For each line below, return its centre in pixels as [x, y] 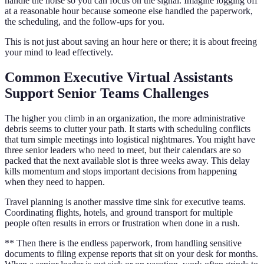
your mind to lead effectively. [59, 52]
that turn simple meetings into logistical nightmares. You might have [130, 139]
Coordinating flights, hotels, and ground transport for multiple [119, 212]
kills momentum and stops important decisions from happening [121, 171]
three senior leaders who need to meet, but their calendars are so [123, 150]
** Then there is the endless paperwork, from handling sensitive [123, 243]
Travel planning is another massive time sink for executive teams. [125, 202]
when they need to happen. [55, 181]
